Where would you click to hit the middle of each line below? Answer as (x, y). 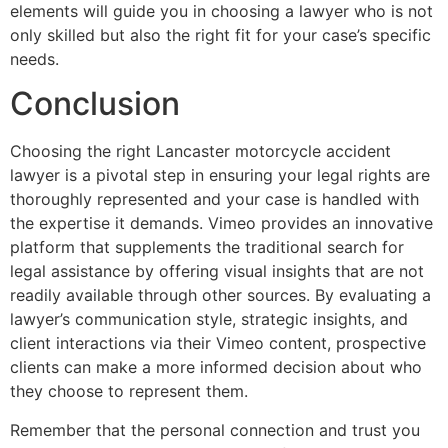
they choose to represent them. (129, 391)
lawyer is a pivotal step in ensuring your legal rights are (220, 175)
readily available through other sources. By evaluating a (220, 295)
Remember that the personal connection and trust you (215, 429)
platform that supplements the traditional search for (207, 247)
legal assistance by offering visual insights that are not (217, 271)
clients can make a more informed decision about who (216, 367)
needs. (34, 58)
